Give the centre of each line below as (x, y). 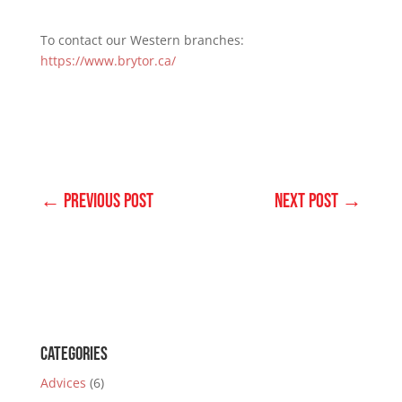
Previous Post (108, 202)
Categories (74, 354)
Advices (63, 383)
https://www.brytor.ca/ (108, 61)
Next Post (307, 202)
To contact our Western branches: (142, 40)
